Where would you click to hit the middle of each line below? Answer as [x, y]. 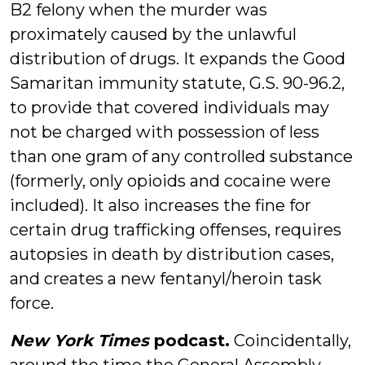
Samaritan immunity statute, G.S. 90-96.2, [177, 83]
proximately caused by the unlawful [153, 34]
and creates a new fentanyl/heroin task [166, 279]
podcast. [189, 341]
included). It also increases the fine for [161, 205]
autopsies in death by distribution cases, [172, 254]
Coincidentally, [290, 341]
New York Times [79, 341]
